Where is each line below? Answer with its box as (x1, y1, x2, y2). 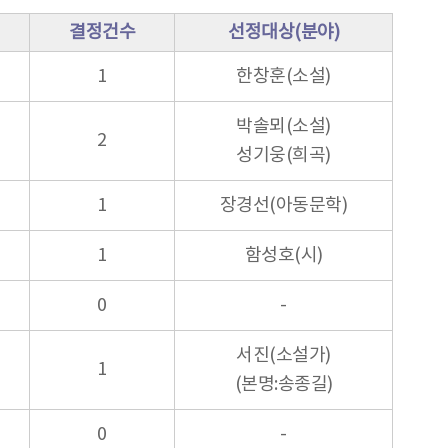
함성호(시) (244, 244, 323, 266)
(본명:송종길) (234, 373, 333, 395)
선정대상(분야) (228, 21, 339, 43)
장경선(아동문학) (219, 194, 348, 216)
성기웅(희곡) (236, 144, 331, 166)
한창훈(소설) (236, 65, 331, 87)
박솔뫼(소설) (236, 115, 331, 137)
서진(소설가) (236, 344, 331, 366)
